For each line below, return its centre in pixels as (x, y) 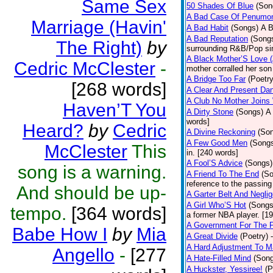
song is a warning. (92, 172)
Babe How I (60, 234)
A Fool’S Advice (214, 163)
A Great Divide (212, 236)
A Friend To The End (223, 174)
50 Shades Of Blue (220, 6)
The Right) (99, 48)
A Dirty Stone (210, 112)
